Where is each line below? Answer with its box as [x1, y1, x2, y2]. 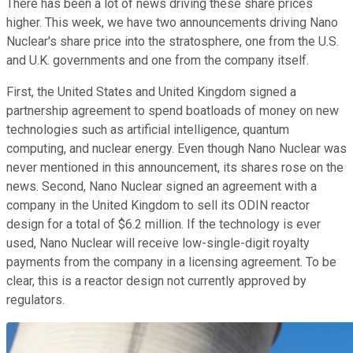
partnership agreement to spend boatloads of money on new [6, 102, 339, 118]
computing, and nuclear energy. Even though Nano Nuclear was [6, 140, 347, 156]
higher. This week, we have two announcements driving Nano [6, 14, 338, 30]
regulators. [6, 292, 65, 307]
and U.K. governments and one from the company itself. [6, 52, 309, 68]
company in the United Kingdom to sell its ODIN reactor [6, 197, 310, 213]
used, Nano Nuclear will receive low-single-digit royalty [6, 235, 310, 251]
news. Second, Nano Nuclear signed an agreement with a [6, 178, 317, 194]
